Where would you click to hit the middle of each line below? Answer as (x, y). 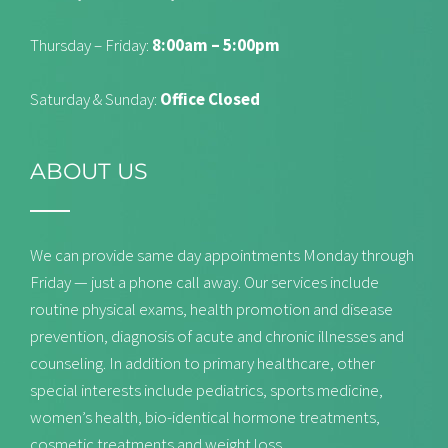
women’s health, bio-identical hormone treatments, (205, 417)
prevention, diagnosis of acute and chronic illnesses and (217, 336)
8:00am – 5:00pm (216, 45)
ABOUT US (89, 172)
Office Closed (210, 99)
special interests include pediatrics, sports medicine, (206, 390)
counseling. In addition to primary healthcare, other (202, 363)
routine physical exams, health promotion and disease (211, 309)
